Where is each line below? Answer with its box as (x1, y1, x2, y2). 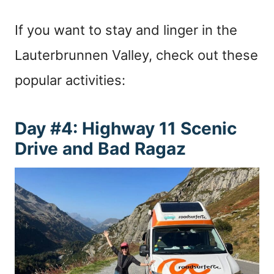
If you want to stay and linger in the (15, 22, 237, 39)
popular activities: (15, 72, 125, 89)
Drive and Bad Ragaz (15, 138, 186, 160)
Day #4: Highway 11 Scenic (15, 118, 237, 139)
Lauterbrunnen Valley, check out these (15, 47, 258, 64)
